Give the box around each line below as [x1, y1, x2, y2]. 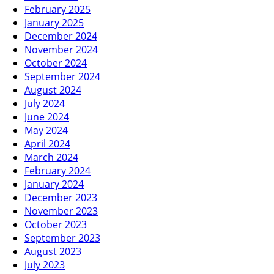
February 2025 [24, 2, 91, 16]
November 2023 [24, 204, 98, 218]
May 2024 [24, 123, 68, 137]
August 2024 [24, 83, 81, 97]
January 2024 [24, 177, 84, 191]
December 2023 [24, 190, 97, 204]
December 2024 [24, 29, 97, 43]
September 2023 [24, 231, 100, 245]
